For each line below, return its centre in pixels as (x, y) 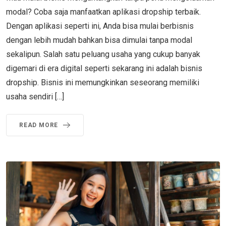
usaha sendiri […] (35, 96)
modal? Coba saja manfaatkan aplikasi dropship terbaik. (103, 12)
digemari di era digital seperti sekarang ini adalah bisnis (104, 68)
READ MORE (39, 125)
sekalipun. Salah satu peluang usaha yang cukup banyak (103, 54)
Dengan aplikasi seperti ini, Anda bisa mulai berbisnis (100, 26)
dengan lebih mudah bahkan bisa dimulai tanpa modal (99, 40)
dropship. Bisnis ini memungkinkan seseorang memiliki (103, 82)
